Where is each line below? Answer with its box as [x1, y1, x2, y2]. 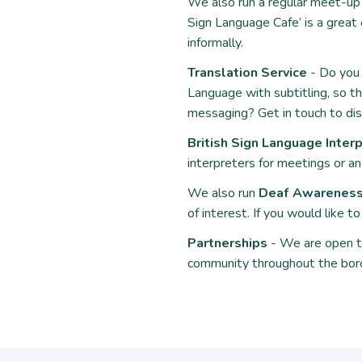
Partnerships [187, 234, 267, 252]
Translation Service [187, 64, 307, 82]
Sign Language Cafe [187, 14, 299, 32]
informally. [187, 34, 243, 52]
